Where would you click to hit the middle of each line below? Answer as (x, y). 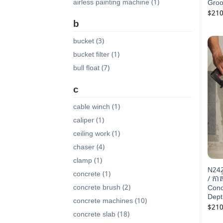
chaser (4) (89, 147)
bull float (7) (91, 68)
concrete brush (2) (102, 187)
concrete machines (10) (110, 201)
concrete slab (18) (101, 214)
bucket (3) (89, 41)
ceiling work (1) (97, 133)
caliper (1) (89, 120)
